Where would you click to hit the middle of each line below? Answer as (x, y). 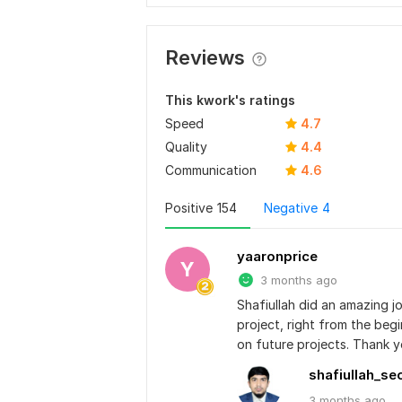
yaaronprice (277, 256)
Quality (186, 147)
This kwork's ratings (230, 100)
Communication (211, 170)
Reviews (205, 57)
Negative (291, 208)
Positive (189, 208)
